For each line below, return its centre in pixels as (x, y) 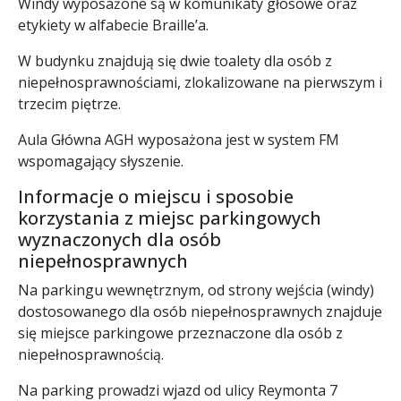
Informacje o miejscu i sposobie (156, 196)
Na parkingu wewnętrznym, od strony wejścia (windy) (196, 290)
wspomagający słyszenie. (101, 161)
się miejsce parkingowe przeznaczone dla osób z (180, 333)
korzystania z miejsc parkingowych (170, 218)
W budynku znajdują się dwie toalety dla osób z (175, 60)
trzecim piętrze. (69, 103)
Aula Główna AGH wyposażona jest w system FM (179, 139)
